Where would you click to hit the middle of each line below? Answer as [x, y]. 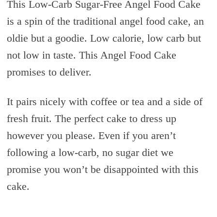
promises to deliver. [49, 72]
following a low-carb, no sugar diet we [90, 152]
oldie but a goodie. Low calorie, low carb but [104, 38]
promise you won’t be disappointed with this [102, 169]
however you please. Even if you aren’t [91, 135]
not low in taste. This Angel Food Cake [91, 55]
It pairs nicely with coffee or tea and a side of [104, 101]
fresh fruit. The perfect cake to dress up [91, 118]
